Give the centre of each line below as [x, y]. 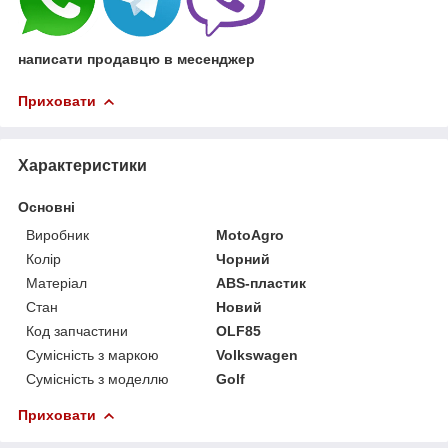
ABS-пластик [261, 282]
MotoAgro [250, 234]
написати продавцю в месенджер [136, 58]
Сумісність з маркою [92, 354]
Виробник [57, 234]
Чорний [243, 258]
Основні [46, 206]
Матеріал [56, 282]
